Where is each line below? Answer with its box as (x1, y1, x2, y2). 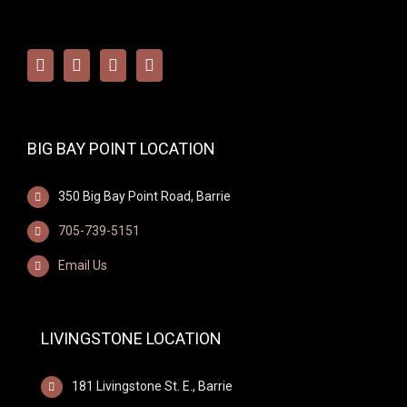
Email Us (57, 257, 107, 273)
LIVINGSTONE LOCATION (41, 328, 222, 348)
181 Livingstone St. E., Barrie (71, 378, 233, 393)
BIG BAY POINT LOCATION (27, 139, 215, 159)
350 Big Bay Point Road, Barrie (57, 189, 231, 204)
